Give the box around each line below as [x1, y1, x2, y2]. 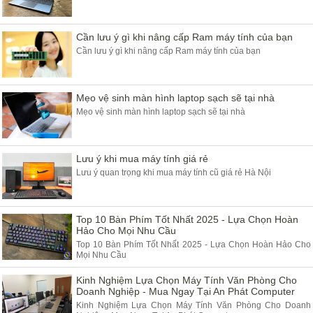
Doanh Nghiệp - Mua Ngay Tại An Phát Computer [76, 286, 295, 297]
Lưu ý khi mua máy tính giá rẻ [76, 153, 208, 164]
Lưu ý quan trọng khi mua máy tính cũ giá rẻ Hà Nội [76, 168, 271, 177]
